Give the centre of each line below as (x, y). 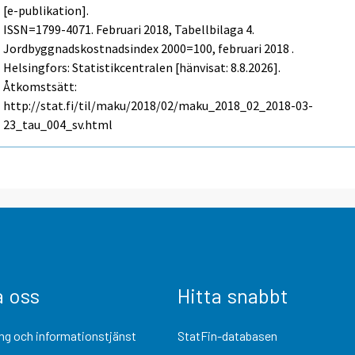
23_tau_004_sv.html (58, 125)
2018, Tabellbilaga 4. (198, 30)
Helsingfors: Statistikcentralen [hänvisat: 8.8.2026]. (142, 68)
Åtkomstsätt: (40, 87)
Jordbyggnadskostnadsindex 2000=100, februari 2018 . (149, 49)
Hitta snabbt (233, 295)
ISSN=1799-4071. (50, 30)
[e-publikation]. (46, 11)
